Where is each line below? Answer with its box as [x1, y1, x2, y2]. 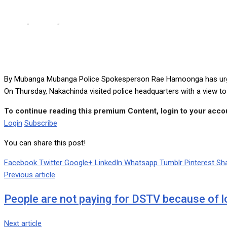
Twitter [39, 158, 62, 168]
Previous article [4, 170, 55, 180]
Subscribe [24, 119, 57, 128]
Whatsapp [124, 158, 158, 168]
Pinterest [184, 158, 214, 168]
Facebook [4, 158, 37, 168]
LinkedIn [95, 158, 122, 168]
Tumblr [160, 158, 182, 168]
